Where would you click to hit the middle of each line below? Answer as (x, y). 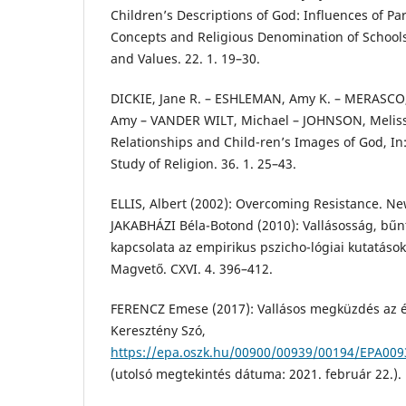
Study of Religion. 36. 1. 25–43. (203, 164)
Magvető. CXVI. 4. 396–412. (192, 269)
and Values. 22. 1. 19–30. (185, 59)
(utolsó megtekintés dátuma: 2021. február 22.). (256, 374)
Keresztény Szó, (158, 331)
